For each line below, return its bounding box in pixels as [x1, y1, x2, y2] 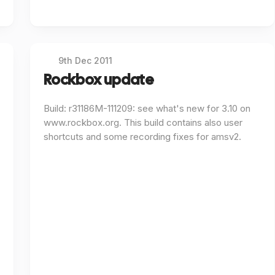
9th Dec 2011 [58, 55, 113, 66]
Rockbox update [43, 70, 155, 90]
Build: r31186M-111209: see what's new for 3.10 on [43, 102, 250, 114]
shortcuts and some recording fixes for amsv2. [43, 130, 241, 142]
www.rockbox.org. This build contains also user [43, 116, 242, 128]
